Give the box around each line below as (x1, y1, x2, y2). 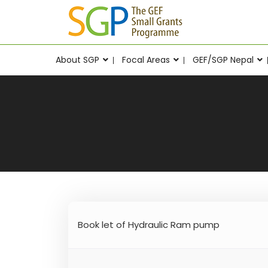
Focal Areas (121, 54, 172, 66)
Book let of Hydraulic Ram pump (78, 218, 220, 231)
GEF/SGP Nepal (192, 54, 256, 66)
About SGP (55, 54, 102, 66)
